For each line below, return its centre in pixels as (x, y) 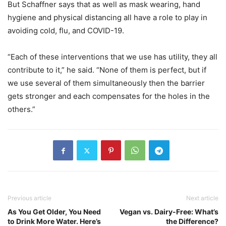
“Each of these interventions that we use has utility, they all (112, 57)
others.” (21, 109)
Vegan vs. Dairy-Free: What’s (169, 212)
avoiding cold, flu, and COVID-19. (66, 31)
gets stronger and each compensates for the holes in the (109, 96)
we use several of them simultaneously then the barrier (106, 83)
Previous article (30, 198)
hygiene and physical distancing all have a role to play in (107, 18)
